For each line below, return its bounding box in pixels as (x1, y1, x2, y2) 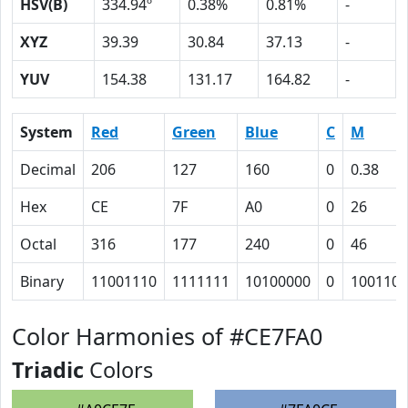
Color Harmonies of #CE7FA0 (12, 321, 322, 352)
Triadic (12, 355, 84, 384)
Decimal (20, 159, 76, 179)
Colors (84, 355, 153, 384)
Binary (20, 271, 64, 291)
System (20, 122, 73, 142)
